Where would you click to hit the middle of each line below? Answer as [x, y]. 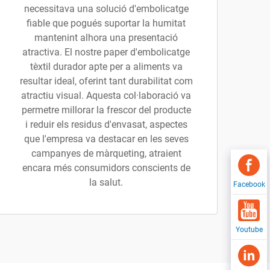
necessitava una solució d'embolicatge [106, 9]
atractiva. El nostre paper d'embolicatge [106, 52]
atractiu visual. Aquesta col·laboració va [106, 96]
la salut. [106, 182]
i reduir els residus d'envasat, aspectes [106, 124]
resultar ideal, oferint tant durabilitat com [106, 81]
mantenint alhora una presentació [106, 38]
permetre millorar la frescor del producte [106, 110]
